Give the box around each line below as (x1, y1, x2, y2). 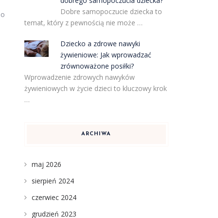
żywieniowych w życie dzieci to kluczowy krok (24, 84, 167, 93)
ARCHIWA (81, 131, 111, 137)
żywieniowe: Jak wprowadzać (60, 50, 152, 59)
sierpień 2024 (31, 176, 74, 185)
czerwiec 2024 (31, 193, 76, 202)
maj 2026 (31, 160, 61, 169)
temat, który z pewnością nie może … (24, 18, 143, 27)
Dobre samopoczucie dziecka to (60, 7, 163, 16)
